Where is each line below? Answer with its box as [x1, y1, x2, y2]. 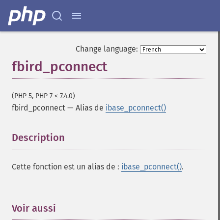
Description [12, 132, 65, 143]
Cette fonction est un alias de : [12, 162, 121, 171]
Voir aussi [12, 202, 56, 214]
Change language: [76, 44, 138, 54]
